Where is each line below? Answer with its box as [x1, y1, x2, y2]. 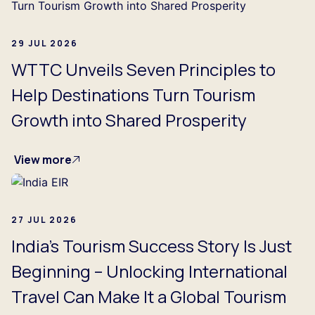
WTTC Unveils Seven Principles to [11, 57, 276, 81]
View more [14, 151, 72, 167]
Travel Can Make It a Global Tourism [11, 285, 286, 309]
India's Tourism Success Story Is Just [11, 234, 292, 258]
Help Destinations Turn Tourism [11, 82, 255, 106]
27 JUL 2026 [11, 214, 77, 226]
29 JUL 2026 [11, 37, 78, 49]
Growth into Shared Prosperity [11, 108, 247, 131]
